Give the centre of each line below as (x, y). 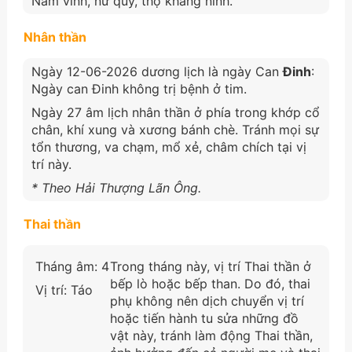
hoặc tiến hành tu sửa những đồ (204, 318)
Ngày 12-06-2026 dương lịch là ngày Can (157, 71)
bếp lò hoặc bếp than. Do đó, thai (210, 283)
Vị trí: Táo (62, 290)
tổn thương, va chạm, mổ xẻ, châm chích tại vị (169, 147)
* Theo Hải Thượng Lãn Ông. (116, 187)
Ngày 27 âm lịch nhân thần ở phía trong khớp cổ (175, 112)
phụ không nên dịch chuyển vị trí (207, 301)
